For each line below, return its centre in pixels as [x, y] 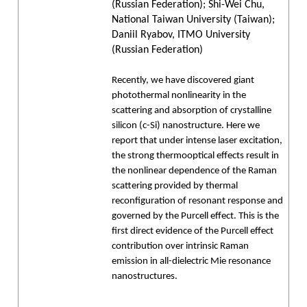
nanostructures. [145, 277]
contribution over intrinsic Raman [180, 246]
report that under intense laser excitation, [197, 141]
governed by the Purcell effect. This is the [195, 216]
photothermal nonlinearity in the [179, 96]
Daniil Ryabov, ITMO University [181, 35]
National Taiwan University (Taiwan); [193, 20]
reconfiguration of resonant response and [197, 201]
